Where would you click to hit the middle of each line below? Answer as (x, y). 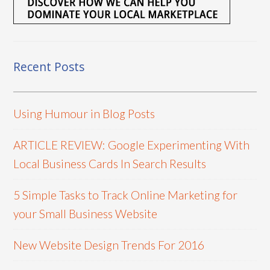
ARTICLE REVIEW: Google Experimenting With (132, 145)
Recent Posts (49, 66)
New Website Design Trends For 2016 (109, 245)
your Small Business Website (86, 213)
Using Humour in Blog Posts (84, 113)
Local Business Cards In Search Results (110, 163)
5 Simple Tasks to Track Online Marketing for (126, 195)
